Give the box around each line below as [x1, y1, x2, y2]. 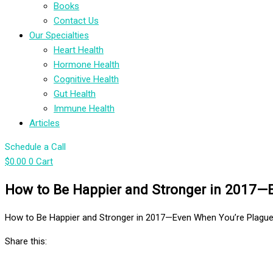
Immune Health [54, 103, 115, 114]
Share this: [5, 236, 47, 247]
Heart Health [54, 44, 104, 55]
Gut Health [54, 88, 96, 99]
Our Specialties [29, 30, 89, 41]
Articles [29, 118, 60, 129]
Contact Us [54, 15, 99, 26]
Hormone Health [54, 59, 119, 70]
